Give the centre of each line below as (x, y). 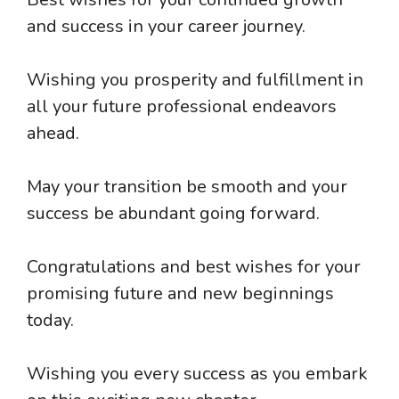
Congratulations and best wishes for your (194, 267)
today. (50, 321)
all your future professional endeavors (182, 107)
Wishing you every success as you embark (197, 374)
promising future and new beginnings (180, 294)
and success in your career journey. (166, 27)
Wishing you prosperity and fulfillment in (195, 80)
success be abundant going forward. (173, 214)
